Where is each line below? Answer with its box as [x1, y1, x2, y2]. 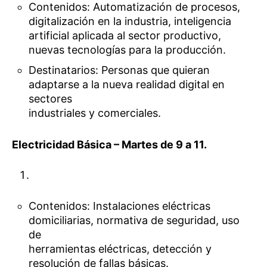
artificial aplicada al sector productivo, [29, 29, 222, 42]
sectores [29, 92, 73, 105]
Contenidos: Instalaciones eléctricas [29, 199, 211, 212]
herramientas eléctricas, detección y [29, 242, 212, 255]
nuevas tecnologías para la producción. [29, 44, 226, 57]
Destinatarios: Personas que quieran [29, 64, 210, 77]
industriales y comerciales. [29, 107, 162, 120]
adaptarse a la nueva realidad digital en [29, 78, 225, 91]
